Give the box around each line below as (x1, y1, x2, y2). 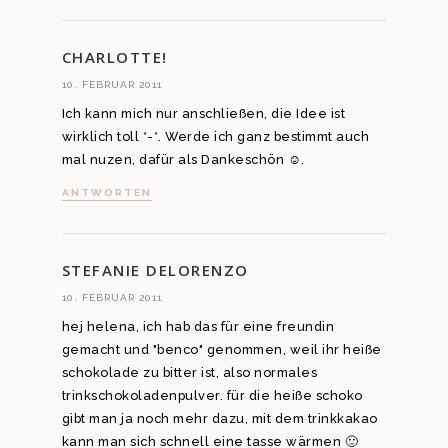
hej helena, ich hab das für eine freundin (61, 319, 334, 335)
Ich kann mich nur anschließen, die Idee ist (61, 105, 345, 121)
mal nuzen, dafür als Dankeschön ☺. (61, 151, 305, 167)
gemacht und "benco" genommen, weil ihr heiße (61, 342, 382, 358)
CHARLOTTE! (61, 46, 168, 67)
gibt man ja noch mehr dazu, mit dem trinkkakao (61, 411, 378, 427)
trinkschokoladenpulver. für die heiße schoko (61, 388, 363, 404)
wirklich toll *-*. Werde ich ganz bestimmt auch (61, 128, 369, 144)
